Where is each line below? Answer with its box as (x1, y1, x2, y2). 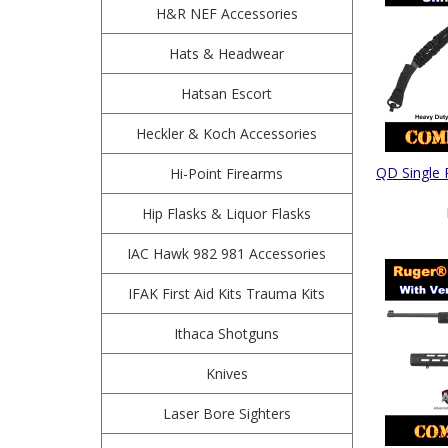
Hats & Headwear (169, 44, 285, 63)
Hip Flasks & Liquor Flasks (142, 204, 312, 223)
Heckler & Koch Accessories (136, 124, 318, 143)
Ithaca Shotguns (174, 324, 280, 343)
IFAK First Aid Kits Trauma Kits (128, 284, 326, 303)
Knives (205, 364, 248, 383)
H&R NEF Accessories (155, 4, 298, 23)
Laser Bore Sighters (162, 404, 291, 423)
